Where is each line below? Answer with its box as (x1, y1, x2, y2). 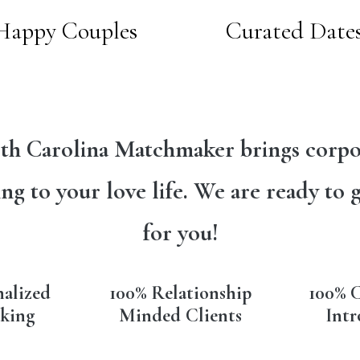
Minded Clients (118, 304, 242, 328)
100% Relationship (108, 281, 252, 305)
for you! (141, 218, 219, 248)
